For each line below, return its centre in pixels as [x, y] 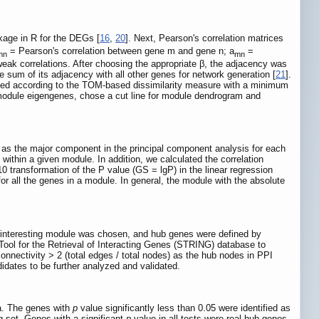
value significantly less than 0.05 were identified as [184, 308]
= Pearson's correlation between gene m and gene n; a [121, 51]
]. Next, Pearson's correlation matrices [204, 38]
